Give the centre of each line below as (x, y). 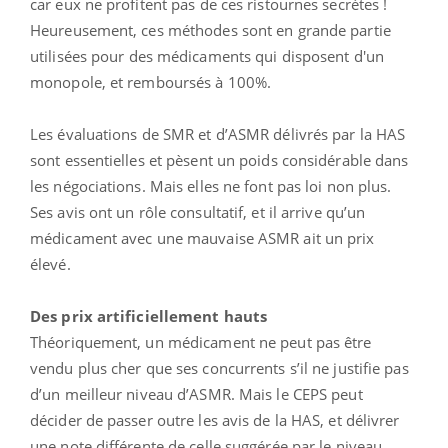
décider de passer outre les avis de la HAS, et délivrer (215, 419)
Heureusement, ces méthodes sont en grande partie (210, 29)
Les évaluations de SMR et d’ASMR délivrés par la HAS (218, 133)
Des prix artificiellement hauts (149, 315)
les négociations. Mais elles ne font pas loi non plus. (211, 185)
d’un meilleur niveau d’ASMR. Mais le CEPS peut (196, 393)
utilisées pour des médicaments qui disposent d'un (207, 55)
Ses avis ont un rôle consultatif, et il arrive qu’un (198, 211)
